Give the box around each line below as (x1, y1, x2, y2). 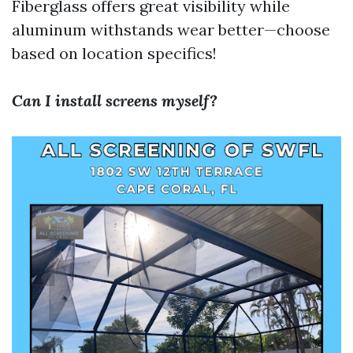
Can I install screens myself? (12, 91, 217, 110)
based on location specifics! (12, 43, 217, 63)
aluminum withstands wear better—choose (12, 20, 330, 39)
